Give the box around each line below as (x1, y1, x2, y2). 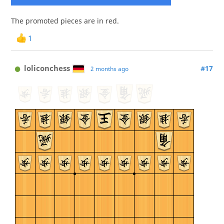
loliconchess (24, 63, 70, 73)
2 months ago (90, 64, 128, 73)
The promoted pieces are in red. (10, 16, 119, 25)
